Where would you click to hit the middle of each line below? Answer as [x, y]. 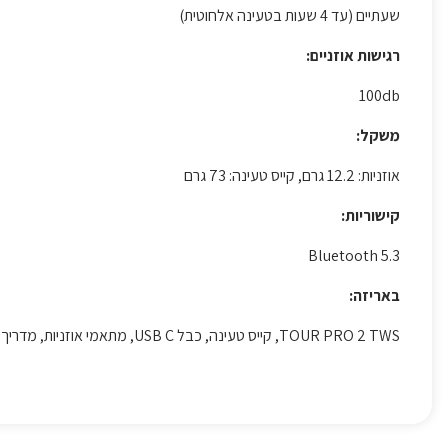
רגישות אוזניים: [347, 55]
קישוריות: [364, 215]
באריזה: [374, 295]
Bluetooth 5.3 [354, 255]
